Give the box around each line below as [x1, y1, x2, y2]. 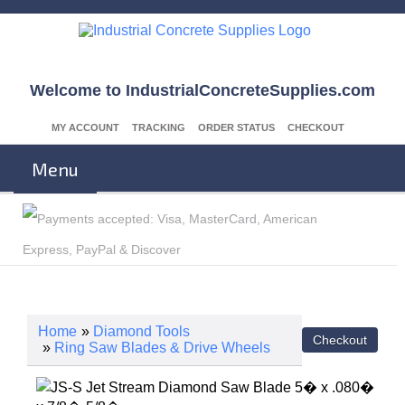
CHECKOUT [287, 122, 344, 133]
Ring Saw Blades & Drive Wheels [54, 340, 270, 355]
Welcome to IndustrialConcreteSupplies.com [30, 81, 375, 99]
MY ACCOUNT [52, 122, 119, 133]
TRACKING [132, 122, 185, 133]
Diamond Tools [93, 324, 190, 339]
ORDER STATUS [198, 122, 275, 133]
